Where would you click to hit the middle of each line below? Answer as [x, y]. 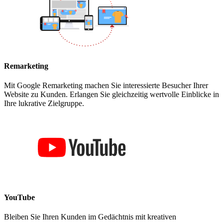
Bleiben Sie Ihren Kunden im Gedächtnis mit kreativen [90, 217]
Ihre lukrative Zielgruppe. [44, 103]
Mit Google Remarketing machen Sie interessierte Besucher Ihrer [106, 85]
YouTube [19, 198]
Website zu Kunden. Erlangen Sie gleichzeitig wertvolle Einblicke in [111, 94]
